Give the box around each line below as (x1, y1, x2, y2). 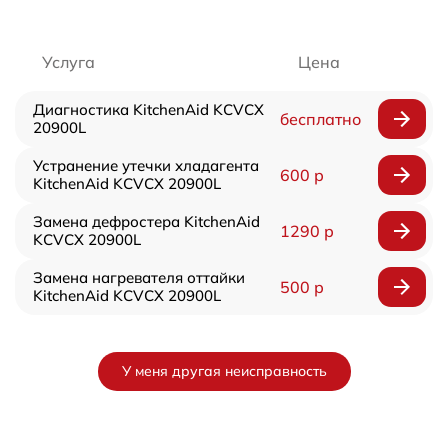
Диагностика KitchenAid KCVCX (33, 100, 264, 119)
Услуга (42, 52, 95, 72)
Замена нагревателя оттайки (33, 268, 245, 287)
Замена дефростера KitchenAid (33, 212, 260, 231)
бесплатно (279, 109, 361, 129)
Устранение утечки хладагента (33, 156, 259, 175)
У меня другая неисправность (121, 362, 327, 380)
